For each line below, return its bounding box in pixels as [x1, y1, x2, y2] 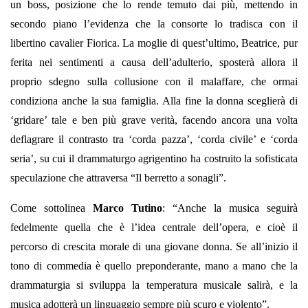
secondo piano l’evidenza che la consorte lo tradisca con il [10, 18, 298, 30]
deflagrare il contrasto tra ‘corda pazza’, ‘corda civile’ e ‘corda [10, 133, 298, 146]
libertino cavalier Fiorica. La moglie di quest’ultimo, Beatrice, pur [10, 37, 298, 49]
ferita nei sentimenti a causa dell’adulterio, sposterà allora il [10, 56, 298, 69]
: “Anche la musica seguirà [162, 202, 298, 214]
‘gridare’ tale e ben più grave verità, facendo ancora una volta [10, 114, 298, 126]
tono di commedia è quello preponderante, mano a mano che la [10, 260, 298, 272]
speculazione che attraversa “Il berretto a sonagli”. [10, 172, 226, 184]
